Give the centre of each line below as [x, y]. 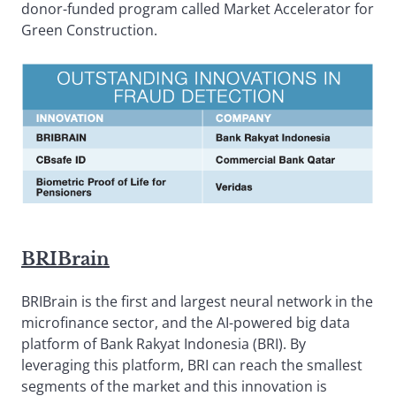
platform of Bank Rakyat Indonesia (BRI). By [164, 343]
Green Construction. [89, 30]
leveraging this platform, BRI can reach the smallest [192, 365]
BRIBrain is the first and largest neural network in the [197, 301]
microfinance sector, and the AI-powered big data [186, 322]
